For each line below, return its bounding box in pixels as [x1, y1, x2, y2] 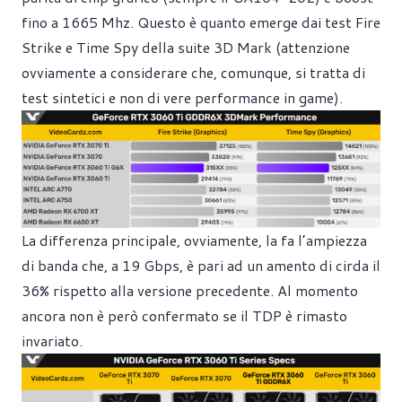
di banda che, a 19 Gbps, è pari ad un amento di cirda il [22, 254, 380, 275]
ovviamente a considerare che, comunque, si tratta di [22, 62, 365, 83]
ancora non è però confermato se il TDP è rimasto [22, 304, 347, 326]
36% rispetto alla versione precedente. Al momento [22, 279, 358, 301]
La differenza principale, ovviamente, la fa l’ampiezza [22, 229, 367, 250]
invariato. [22, 329, 83, 351]
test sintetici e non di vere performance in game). [22, 87, 343, 109]
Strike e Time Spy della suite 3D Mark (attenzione [22, 37, 350, 58]
